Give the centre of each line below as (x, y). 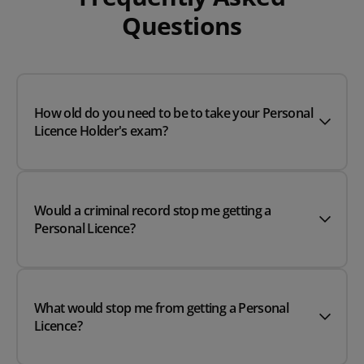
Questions (182, 26)
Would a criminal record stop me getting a (153, 211)
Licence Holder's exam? (101, 131)
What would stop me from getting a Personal (162, 308)
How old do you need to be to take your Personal (173, 113)
